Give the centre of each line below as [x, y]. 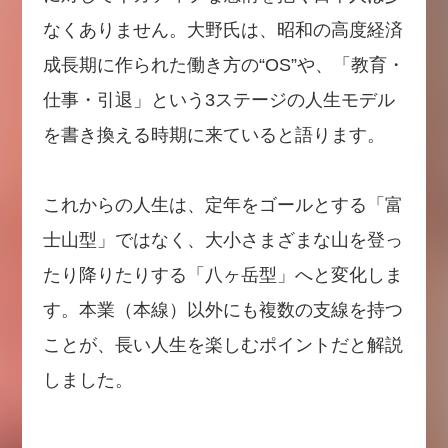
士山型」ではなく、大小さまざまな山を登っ [222, 240]
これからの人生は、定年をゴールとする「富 [222, 205]
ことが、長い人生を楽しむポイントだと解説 [222, 345]
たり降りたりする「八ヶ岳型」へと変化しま [222, 275]
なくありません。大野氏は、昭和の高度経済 [222, 29]
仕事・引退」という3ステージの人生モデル [218, 99]
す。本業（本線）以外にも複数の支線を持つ [222, 310]
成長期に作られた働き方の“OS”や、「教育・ [223, 64]
